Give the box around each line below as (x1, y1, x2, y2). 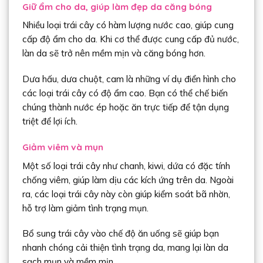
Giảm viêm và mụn (22, 141, 103, 153)
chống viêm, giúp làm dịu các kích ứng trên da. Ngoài (22, 174, 234, 186)
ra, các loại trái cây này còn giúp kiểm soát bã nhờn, (22, 188, 230, 200)
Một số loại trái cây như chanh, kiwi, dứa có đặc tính (22, 160, 230, 171)
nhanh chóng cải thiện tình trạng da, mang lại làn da (22, 242, 228, 254)
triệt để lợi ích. (22, 116, 77, 127)
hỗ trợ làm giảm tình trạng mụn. (22, 202, 149, 214)
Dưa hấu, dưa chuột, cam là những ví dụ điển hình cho (22, 73, 236, 85)
